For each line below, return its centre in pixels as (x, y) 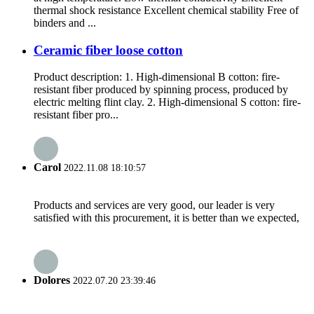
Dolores (52, 280)
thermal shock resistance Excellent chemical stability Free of (166, 10)
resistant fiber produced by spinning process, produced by (161, 90)
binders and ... (65, 22)
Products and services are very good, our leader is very (154, 205)
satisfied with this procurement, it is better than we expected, (166, 217)
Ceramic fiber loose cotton (108, 50)
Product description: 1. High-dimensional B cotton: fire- (157, 77)
